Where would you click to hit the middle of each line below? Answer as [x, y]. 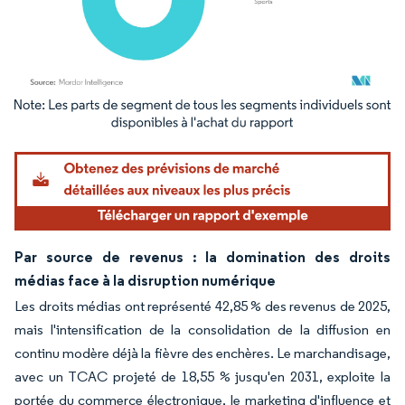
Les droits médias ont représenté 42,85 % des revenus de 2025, [202, 306]
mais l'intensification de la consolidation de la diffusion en [202, 329]
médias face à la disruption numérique [145, 280]
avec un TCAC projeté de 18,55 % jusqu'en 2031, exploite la [202, 376]
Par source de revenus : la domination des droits [202, 256]
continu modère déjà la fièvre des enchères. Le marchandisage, [202, 353]
